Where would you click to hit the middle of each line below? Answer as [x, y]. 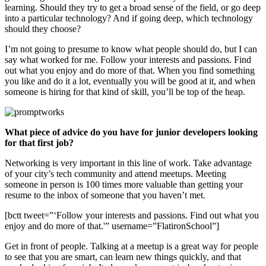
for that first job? [39, 143]
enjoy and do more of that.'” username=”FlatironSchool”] [112, 226]
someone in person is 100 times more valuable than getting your [124, 185]
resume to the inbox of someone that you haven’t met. [105, 195]
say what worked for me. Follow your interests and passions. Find [128, 60]
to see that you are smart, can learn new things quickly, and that [123, 257]
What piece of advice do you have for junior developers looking [131, 132]
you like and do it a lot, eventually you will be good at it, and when [130, 81]
